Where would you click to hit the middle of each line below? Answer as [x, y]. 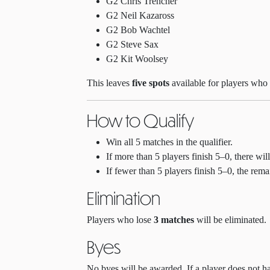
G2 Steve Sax [132, 44]
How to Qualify [140, 120]
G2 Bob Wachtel [138, 30]
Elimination [124, 198]
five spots [151, 83]
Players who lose [120, 220]
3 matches [174, 220]
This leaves [109, 83]
